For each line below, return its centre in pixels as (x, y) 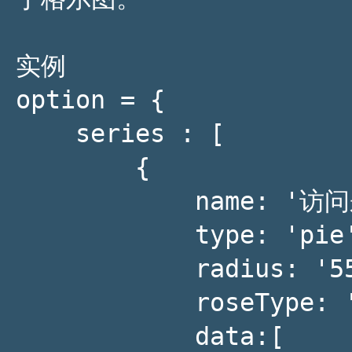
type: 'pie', (105, 235)
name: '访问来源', (105, 201)
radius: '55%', (105, 269)
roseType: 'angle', (105, 302)
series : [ (46, 134)
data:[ (105, 336)
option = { (90, 100)
